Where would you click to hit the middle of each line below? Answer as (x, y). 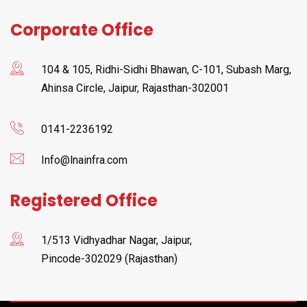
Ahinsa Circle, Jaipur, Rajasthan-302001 (135, 88)
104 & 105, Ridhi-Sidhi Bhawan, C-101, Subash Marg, (166, 70)
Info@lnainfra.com (84, 160)
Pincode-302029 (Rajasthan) (109, 259)
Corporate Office (82, 30)
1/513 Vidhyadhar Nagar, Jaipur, (116, 241)
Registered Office (84, 201)
